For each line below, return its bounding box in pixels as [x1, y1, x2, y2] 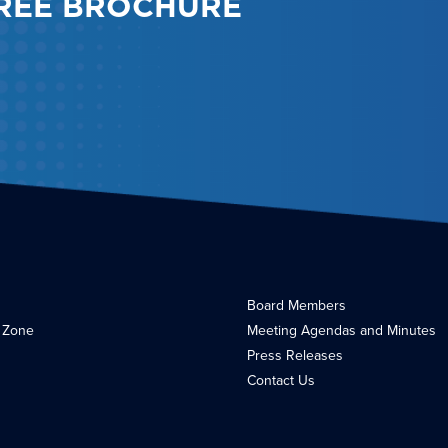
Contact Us [246, 372, 315, 390]
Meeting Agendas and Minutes [246, 322, 436, 340]
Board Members [246, 297, 346, 315]
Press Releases [246, 347, 343, 365]
